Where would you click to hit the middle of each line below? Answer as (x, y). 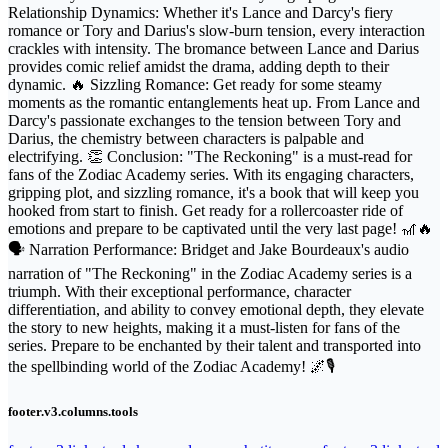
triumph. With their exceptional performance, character (179, 291)
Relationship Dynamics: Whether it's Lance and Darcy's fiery (200, 12)
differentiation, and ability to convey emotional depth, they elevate (216, 309)
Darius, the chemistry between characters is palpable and (186, 138)
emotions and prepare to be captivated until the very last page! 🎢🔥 (220, 228)
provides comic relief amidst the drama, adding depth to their (198, 66)
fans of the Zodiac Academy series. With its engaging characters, (211, 174)
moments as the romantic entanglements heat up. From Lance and (214, 102)
